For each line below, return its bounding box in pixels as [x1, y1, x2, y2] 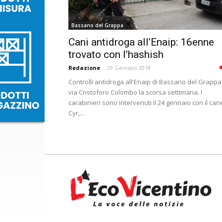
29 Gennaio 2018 [107, 64, 151, 71]
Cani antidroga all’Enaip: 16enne [68, 36, 214, 48]
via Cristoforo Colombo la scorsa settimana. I [68, 88, 202, 97]
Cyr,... [68, 109, 84, 117]
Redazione [68, 64, 100, 71]
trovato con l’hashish [68, 49, 164, 60]
